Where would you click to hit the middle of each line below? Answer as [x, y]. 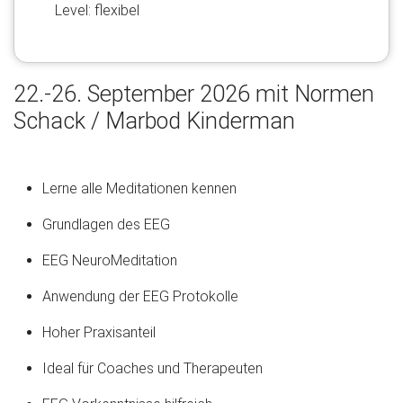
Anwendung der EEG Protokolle [140, 297]
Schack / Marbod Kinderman [154, 121]
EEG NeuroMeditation [110, 261]
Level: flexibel [97, 11]
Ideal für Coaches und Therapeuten [152, 369]
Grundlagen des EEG [106, 225]
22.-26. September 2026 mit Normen [194, 94]
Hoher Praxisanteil [99, 333]
